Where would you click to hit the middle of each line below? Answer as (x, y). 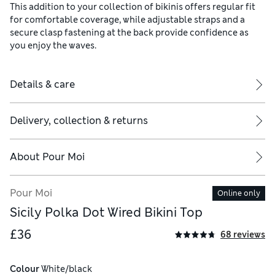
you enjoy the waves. (53, 46)
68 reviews (243, 234)
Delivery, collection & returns (79, 121)
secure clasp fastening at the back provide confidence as (129, 33)
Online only (239, 194)
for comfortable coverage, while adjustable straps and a (127, 20)
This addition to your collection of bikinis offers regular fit (133, 7)
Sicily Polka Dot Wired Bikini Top (106, 213)
